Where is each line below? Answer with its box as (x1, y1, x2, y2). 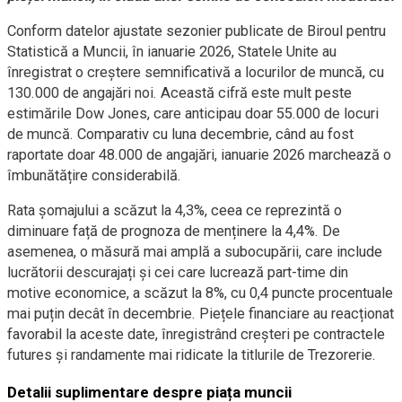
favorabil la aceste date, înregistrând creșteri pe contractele (7, 326, 385, 343)
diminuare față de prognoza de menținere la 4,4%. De (7, 223, 340, 240)
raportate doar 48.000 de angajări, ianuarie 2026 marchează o (7, 146, 391, 163)
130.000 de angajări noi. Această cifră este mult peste (7, 84, 352, 101)
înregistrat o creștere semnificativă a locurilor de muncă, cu (7, 64, 384, 81)
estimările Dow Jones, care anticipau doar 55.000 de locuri (7, 105, 379, 122)
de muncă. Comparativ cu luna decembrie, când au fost (7, 126, 354, 143)
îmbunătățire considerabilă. (7, 167, 181, 184)
